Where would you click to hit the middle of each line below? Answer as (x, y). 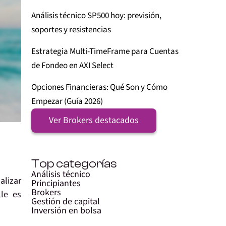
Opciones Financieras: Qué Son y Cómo (99, 87)
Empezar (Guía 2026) (67, 101)
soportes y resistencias (71, 30)
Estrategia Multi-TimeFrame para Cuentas (105, 51)
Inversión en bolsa (66, 211)
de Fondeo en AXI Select (72, 66)
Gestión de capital (66, 202)
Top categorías (74, 164)
